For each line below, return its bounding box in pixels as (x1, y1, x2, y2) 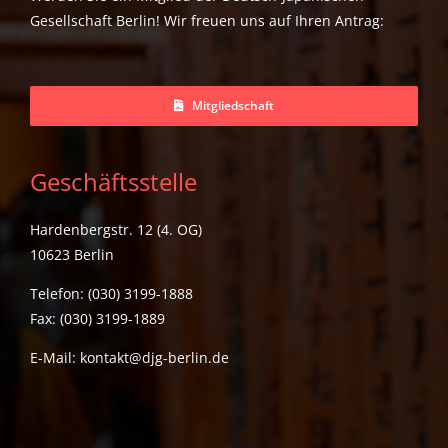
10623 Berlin (30, 244, 114, 264)
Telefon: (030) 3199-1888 (30, 283, 193, 303)
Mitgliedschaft (191, 96, 274, 114)
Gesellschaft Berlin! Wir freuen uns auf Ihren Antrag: (30, 10, 384, 30)
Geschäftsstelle (30, 164, 197, 198)
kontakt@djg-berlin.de (80, 347, 229, 367)
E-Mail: (30, 347, 80, 367)
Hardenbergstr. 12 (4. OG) (30, 219, 202, 239)
